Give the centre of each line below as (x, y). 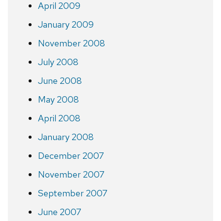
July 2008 (58, 62)
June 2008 (60, 80)
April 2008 (59, 118)
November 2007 (71, 174)
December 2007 (71, 155)
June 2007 (59, 212)
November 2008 (71, 43)
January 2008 (66, 137)
